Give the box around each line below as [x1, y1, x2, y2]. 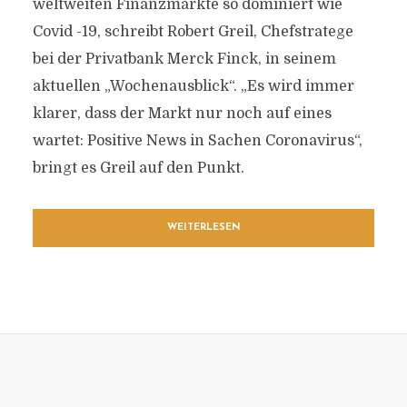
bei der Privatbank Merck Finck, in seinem [32, 51, 336, 67]
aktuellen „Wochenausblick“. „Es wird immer [32, 78, 354, 94]
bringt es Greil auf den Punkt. [32, 160, 244, 176]
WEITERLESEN [166, 223, 241, 233]
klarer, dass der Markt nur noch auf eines [32, 105, 332, 122]
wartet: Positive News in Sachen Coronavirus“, [32, 133, 362, 149]
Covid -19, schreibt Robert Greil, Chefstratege [32, 24, 353, 40]
